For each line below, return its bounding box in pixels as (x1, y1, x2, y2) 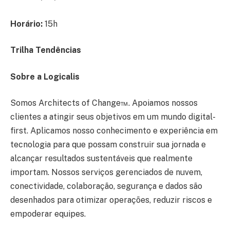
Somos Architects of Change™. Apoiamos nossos (10, 98, 198, 108)
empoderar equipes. (10, 209, 86, 219)
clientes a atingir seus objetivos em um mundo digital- (10, 112, 216, 122)
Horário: (10, 18, 43, 29)
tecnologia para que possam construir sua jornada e (10, 140, 206, 150)
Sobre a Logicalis (10, 71, 80, 82)
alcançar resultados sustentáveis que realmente (10, 154, 193, 164)
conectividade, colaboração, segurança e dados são (10, 181, 202, 191)
